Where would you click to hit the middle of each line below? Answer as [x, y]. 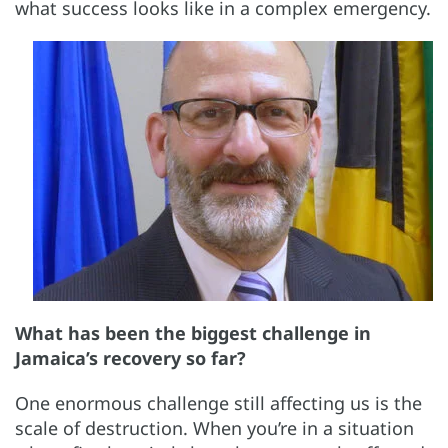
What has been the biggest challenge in [193, 332]
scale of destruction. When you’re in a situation [214, 427]
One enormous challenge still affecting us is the [218, 402]
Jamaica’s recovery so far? [130, 357]
